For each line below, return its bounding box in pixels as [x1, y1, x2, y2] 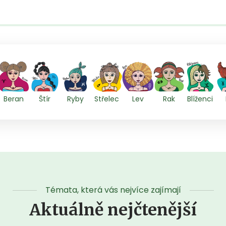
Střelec [94, 94, 120, 104]
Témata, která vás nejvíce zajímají [45, 184, 181, 196]
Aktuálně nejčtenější [29, 200, 197, 220]
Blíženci [187, 94, 213, 104]
